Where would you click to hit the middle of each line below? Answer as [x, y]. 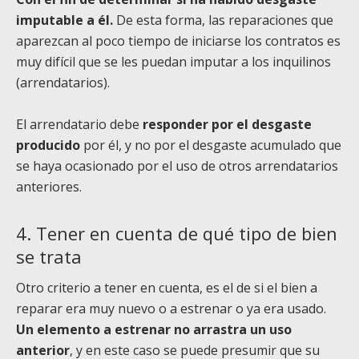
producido [48, 145]
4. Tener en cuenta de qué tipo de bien [177, 234]
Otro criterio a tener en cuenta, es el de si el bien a [167, 288]
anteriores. [49, 187]
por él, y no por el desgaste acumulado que [211, 145]
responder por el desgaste [227, 125]
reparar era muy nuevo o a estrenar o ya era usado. [171, 309]
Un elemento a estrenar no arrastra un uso [154, 330]
